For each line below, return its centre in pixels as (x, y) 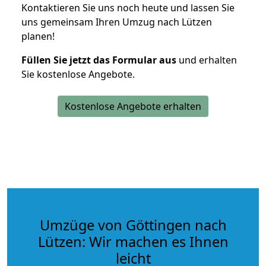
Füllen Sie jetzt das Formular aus (99, 60)
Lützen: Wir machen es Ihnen (133, 241)
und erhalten (207, 60)
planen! (38, 36)
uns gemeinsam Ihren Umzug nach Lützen (117, 22)
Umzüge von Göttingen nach (133, 225)
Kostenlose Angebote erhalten (133, 106)
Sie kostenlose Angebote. (78, 74)
